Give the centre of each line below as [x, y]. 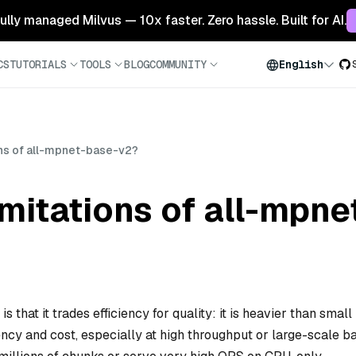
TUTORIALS [38, 64]
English [301, 64]
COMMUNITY [178, 64]
